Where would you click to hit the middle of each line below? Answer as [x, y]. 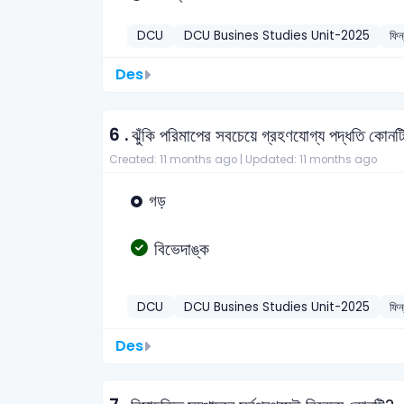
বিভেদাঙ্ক [182, 249]
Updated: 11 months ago [311, 159]
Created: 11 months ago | [177, 159]
